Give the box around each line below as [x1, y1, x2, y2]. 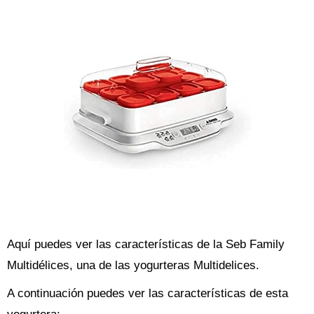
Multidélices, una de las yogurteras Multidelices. [7, 259, 259, 272]
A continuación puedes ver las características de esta [7, 287, 288, 300]
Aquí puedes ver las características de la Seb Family [7, 238, 285, 251]
